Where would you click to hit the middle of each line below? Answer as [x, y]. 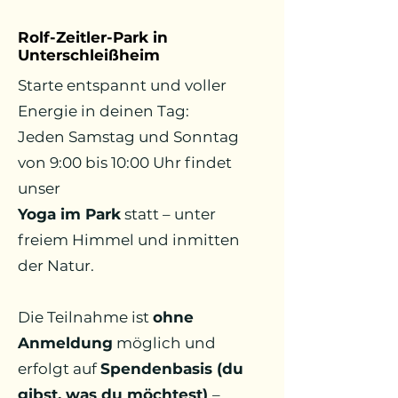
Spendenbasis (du [172, 369]
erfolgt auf [59, 369]
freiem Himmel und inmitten [129, 240]
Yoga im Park [69, 214]
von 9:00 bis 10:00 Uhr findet [125, 163]
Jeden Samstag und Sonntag [128, 137]
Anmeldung [65, 343]
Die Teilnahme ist [85, 317]
